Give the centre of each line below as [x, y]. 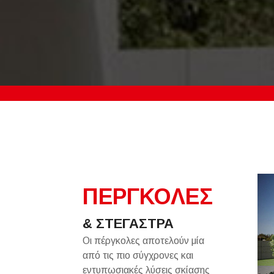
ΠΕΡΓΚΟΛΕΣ [147, 197]
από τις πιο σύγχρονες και [138, 255]
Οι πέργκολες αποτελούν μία [143, 241]
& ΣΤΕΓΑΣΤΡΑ [128, 224]
